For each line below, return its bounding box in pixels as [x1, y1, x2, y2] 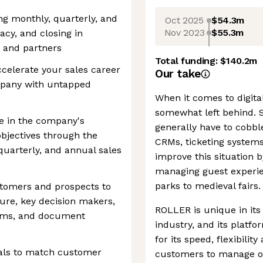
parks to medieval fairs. [155, 180, 261, 191]
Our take [155, 67, 201, 80]
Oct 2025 [165, 14, 204, 26]
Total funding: [155, 55, 221, 66]
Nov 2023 [164, 26, 205, 38]
